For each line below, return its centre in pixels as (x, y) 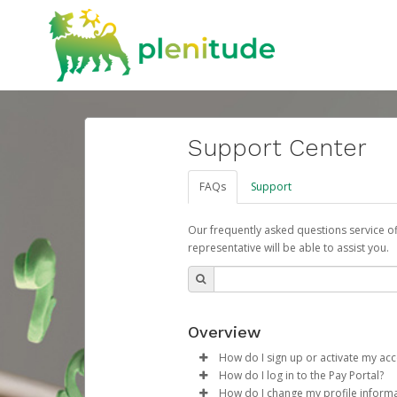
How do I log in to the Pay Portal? (301, 376)
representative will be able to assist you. (288, 248)
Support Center (277, 148)
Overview (224, 332)
